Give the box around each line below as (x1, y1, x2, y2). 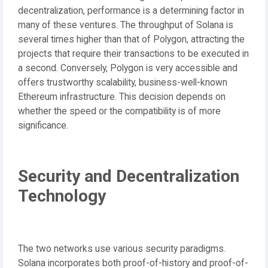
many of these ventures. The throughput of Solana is (18, 19, 233, 31)
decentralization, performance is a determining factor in (18, 5, 244, 16)
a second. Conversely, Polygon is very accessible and (18, 62, 237, 74)
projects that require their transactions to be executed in (18, 48, 249, 59)
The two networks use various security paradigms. (18, 243, 226, 254)
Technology (18, 185, 106, 206)
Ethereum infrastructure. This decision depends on (18, 91, 226, 102)
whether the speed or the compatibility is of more (18, 105, 221, 117)
